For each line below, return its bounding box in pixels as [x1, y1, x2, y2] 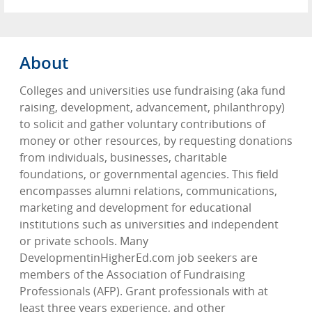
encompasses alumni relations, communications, [19, 183, 277, 199]
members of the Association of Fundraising [19, 267, 245, 283]
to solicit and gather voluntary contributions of [19, 116, 265, 132]
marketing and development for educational [19, 200, 251, 216]
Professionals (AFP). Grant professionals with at [19, 283, 268, 299]
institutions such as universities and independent [19, 217, 279, 233]
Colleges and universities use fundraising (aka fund [19, 83, 286, 99]
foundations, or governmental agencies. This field [19, 166, 279, 182]
